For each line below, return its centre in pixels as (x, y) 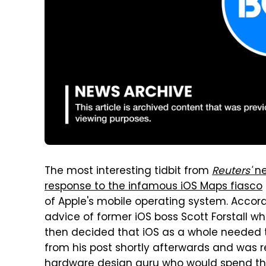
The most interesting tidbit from (128, 172)
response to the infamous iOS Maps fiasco (153, 187)
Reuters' (232, 172)
